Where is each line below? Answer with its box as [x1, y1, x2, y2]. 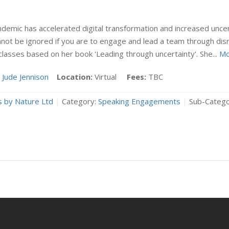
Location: [56, 72, 93, 82]
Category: [59, 96, 98, 106]
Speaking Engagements [98, 96, 180, 106]
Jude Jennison [2, 72, 49, 82]
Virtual [92, 72, 127, 82]
